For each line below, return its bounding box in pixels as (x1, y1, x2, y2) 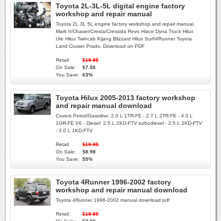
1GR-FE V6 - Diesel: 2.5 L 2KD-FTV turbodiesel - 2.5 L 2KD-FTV (56, 120, 202, 126)
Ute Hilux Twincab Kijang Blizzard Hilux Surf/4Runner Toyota (56, 36, 192, 41)
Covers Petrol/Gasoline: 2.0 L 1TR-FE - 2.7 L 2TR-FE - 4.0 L (56, 113, 193, 118)
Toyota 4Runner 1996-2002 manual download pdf (56, 197, 170, 203)
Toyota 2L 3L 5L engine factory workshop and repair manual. (56, 21, 195, 27)
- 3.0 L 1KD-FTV (56, 128, 93, 133)
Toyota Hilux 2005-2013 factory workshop (56, 94, 195, 102)
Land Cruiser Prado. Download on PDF (56, 43, 145, 49)
